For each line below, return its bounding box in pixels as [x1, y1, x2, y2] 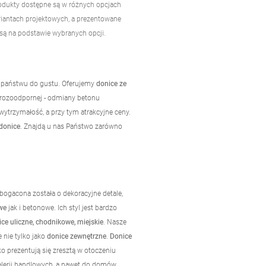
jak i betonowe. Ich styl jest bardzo [7, 203, 117, 212]
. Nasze [103, 217, 126, 226]
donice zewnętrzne [47, 232, 106, 240]
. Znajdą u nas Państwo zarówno [20, 122, 122, 131]
